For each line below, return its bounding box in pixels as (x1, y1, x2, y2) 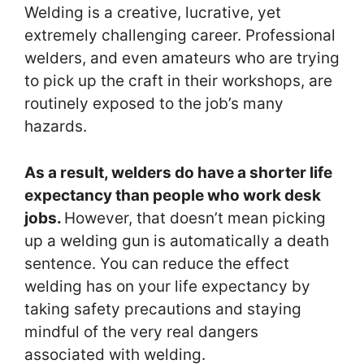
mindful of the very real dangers (24, 322, 258, 341)
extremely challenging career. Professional (24, 26, 336, 45)
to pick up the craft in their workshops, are (24, 71, 332, 91)
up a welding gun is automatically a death (24, 231, 329, 250)
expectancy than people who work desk (24, 185, 321, 205)
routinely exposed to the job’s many (24, 94, 284, 114)
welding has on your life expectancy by (24, 276, 310, 296)
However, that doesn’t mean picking (64, 208, 326, 227)
